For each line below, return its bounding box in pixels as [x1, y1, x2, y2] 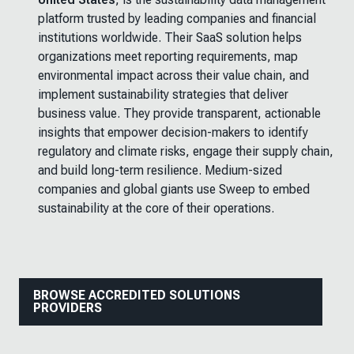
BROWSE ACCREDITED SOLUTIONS [33, 288, 240, 303]
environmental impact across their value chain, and [38, 68, 309, 83]
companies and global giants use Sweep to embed [38, 182, 310, 197]
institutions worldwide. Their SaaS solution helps [38, 30, 302, 45]
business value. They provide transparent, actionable [38, 106, 321, 121]
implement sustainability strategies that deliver [38, 87, 288, 102]
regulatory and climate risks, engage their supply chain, [38, 144, 333, 159]
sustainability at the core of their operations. [38, 201, 274, 216]
